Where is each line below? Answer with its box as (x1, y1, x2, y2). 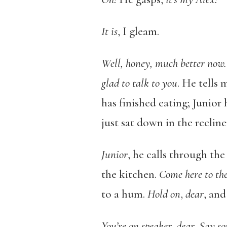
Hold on (147, 186, 180, 201)
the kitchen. (101, 167, 159, 181)
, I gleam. (117, 24, 159, 39)
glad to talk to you (101, 75, 177, 90)
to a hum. (101, 186, 147, 201)
